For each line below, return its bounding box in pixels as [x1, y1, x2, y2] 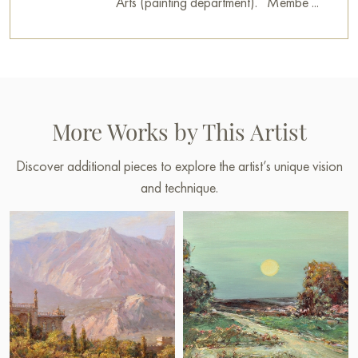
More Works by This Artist [51, 116, 307, 146]
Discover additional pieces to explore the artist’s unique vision [15, 156, 343, 175]
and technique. [140, 177, 218, 197]
